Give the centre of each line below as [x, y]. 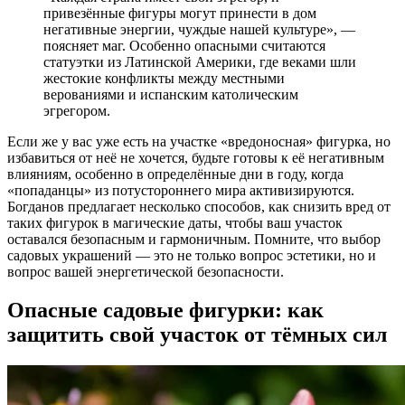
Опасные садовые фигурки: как [165, 311]
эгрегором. [77, 111]
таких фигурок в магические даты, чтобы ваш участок [175, 223]
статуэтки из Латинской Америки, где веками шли [200, 62]
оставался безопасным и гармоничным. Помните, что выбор [194, 240]
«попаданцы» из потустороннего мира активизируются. [181, 191]
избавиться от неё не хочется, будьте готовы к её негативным [196, 158]
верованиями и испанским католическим [171, 95]
